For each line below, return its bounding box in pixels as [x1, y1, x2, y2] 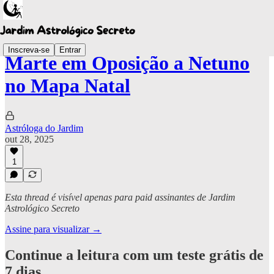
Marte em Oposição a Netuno [5, 52, 250, 75]
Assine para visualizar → [5, 224, 102, 234]
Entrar [59, 45, 81, 54]
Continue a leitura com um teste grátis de [5, 246, 264, 263]
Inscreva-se [8, 45, 50, 54]
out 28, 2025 [5, 133, 54, 144]
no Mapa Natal [5, 75, 130, 97]
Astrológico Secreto [5, 203, 80, 213]
